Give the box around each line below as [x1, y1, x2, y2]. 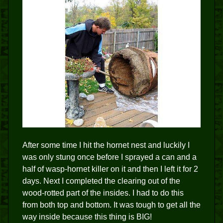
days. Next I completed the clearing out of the [22, 177, 180, 186]
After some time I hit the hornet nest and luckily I [22, 141, 190, 150]
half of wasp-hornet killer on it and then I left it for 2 [22, 165, 198, 174]
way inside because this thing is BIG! [22, 213, 152, 222]
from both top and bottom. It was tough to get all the [22, 201, 201, 210]
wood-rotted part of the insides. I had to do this [22, 189, 184, 198]
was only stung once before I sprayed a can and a [22, 153, 197, 162]
